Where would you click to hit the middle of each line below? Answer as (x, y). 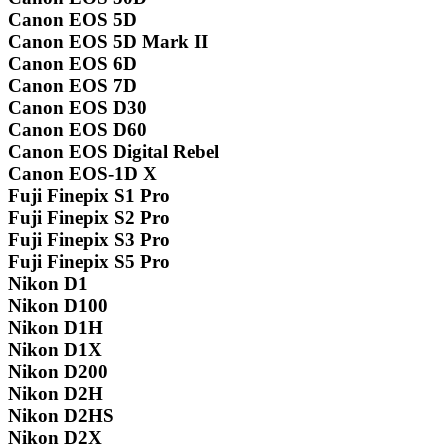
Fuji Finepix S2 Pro (89, 218)
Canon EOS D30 (77, 108)
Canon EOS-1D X (82, 174)
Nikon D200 (58, 372)
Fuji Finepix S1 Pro (89, 196)
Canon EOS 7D (72, 86)
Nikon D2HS (61, 416)
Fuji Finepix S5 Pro (89, 262)
